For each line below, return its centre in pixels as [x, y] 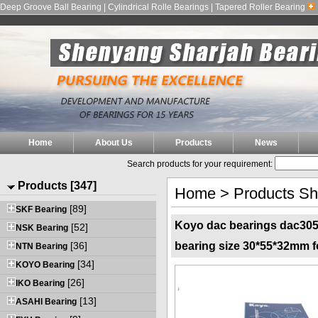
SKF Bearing [41, 209]
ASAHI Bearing [46, 301]
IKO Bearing [40, 283]
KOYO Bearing [45, 264]
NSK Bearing [42, 227]
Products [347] [56, 185]
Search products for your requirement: [201, 163]
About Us [114, 142]
